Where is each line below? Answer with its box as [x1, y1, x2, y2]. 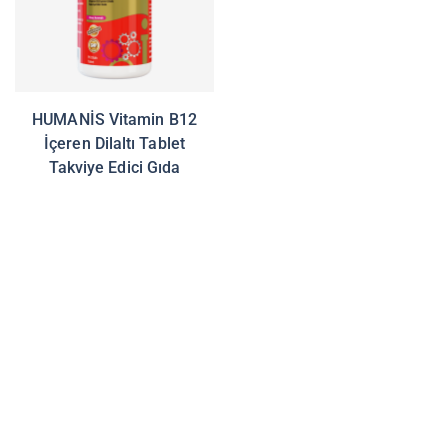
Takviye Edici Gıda [48, 157, 181, 177]
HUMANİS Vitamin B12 [32, 109, 197, 129]
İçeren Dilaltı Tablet [44, 133, 185, 153]
